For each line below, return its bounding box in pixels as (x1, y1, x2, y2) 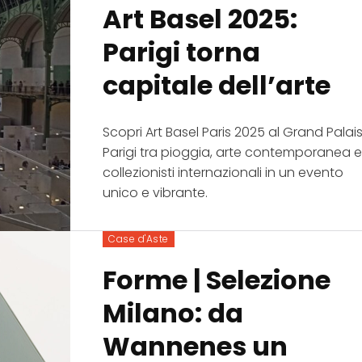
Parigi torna (103, 33, 261, 70)
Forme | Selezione (103, 262, 331, 299)
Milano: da (103, 295, 244, 332)
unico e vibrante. (103, 183, 208, 202)
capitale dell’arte (103, 66, 331, 103)
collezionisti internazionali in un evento (103, 162, 344, 182)
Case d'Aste (108, 232, 169, 246)
